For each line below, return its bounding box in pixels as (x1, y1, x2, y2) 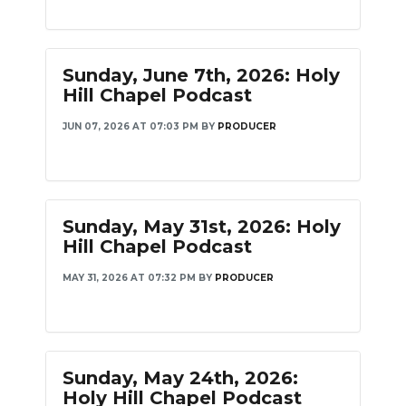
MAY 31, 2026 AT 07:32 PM (63, 272, 196, 284)
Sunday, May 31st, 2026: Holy (63, 216, 341, 237)
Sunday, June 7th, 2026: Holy (63, 64, 340, 86)
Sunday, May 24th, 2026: (63, 367, 298, 389)
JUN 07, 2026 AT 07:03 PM (63, 121, 198, 132)
